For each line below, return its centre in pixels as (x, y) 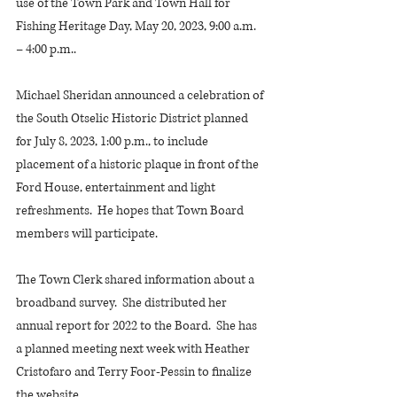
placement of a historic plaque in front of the (139, 164)
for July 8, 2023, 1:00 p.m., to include (113, 141)
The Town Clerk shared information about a (136, 280)
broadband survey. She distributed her (123, 303)
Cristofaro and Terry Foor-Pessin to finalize (135, 372)
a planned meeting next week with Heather (134, 349)
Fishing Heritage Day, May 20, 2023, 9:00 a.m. (137, 26)
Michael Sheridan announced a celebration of (141, 95)
